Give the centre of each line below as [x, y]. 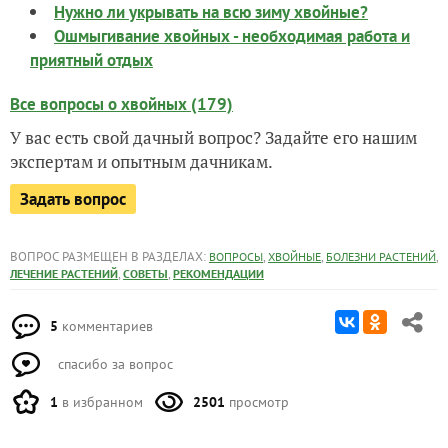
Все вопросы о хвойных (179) [121, 103]
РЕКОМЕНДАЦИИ [218, 273]
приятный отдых [91, 59]
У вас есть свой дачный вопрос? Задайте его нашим [213, 137]
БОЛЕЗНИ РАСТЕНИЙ [381, 256]
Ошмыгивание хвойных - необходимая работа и [232, 35]
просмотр [257, 401]
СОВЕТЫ [145, 273]
